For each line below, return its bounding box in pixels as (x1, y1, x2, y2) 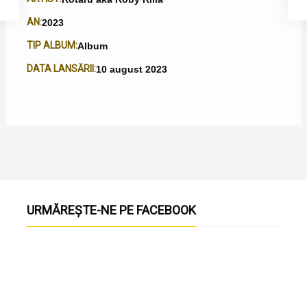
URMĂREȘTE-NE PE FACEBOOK (34, 202, 196, 217)
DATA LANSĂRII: (26, 63, 96, 75)
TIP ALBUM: (26, 40, 77, 51)
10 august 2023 (95, 63, 167, 75)
